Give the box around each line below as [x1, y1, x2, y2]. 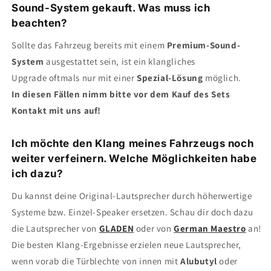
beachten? [11, 17, 68, 30]
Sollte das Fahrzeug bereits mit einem [11, 39, 167, 51]
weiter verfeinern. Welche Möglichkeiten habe [11, 152, 257, 165]
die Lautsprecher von [11, 223, 99, 235]
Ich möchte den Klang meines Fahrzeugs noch [11, 137, 254, 150]
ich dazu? [11, 168, 64, 180]
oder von [135, 223, 174, 235]
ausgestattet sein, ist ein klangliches [44, 56, 196, 68]
